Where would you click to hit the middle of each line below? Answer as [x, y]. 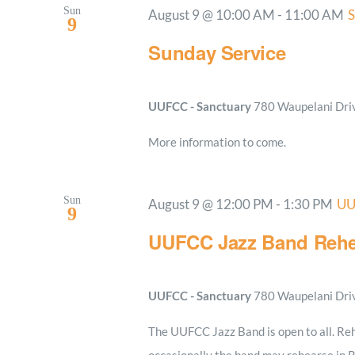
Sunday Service [217, 52]
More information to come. [218, 141]
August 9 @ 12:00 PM [211, 204]
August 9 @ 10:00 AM [212, 15]
